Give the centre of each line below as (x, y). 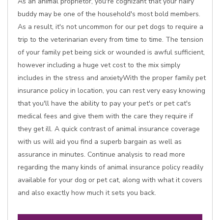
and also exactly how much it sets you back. (87, 193)
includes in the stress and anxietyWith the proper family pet (112, 78)
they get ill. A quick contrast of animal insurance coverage (109, 129)
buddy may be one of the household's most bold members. (109, 14)
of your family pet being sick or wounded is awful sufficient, (111, 52)
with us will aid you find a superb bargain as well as (100, 142)
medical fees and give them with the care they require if (105, 116)
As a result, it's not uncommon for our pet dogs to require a (110, 27)
